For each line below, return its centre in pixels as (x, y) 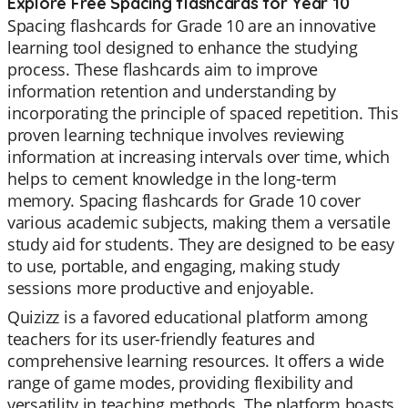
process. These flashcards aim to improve (163, 69)
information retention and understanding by (172, 91)
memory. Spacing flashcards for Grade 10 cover (184, 200)
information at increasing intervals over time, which (199, 157)
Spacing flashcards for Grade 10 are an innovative (192, 25)
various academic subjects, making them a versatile (199, 222)
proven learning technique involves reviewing (176, 135)
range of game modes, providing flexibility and (180, 382)
